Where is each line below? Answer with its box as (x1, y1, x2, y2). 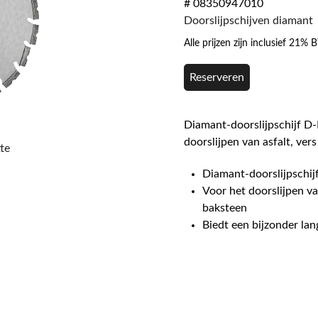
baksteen (202, 202, 248, 214)
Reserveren (190, 72, 244, 83)
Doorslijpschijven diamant (184, 14, 313, 26)
